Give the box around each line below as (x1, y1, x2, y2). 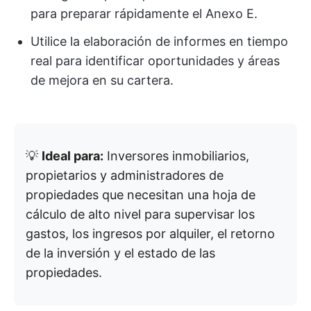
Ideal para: (42, 148, 103, 163)
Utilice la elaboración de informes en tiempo (31, 33, 288, 49)
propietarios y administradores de (26, 167, 224, 183)
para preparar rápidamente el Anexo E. (31, 6, 258, 21)
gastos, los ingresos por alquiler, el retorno (26, 226, 275, 241)
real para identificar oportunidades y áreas (31, 53, 280, 68)
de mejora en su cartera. (31, 72, 174, 87)
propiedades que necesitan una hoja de (26, 187, 255, 202)
